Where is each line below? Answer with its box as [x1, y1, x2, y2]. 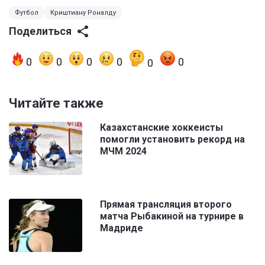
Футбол [15, 9, 38, 17]
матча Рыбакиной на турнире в [100, 211, 244, 222]
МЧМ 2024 [100, 146, 147, 157]
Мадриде [100, 222, 143, 234]
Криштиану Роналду [50, 9, 116, 17]
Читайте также [9, 96, 104, 111]
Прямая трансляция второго [100, 199, 232, 211]
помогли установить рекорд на [100, 134, 245, 146]
